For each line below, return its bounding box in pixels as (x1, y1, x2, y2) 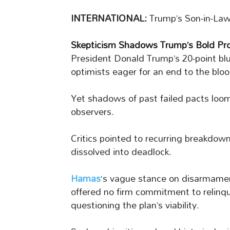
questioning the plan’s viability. (71, 196, 199, 215)
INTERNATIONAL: (71, 9, 147, 28)
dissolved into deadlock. (71, 142, 171, 162)
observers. (71, 102, 114, 122)
